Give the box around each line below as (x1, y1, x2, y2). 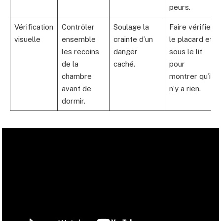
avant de (61, 84, 91, 93)
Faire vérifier (169, 22, 214, 31)
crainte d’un (113, 35, 153, 43)
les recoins (61, 47, 99, 56)
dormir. (61, 96, 85, 105)
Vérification (14, 22, 53, 31)
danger (113, 47, 138, 56)
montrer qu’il (169, 72, 213, 80)
